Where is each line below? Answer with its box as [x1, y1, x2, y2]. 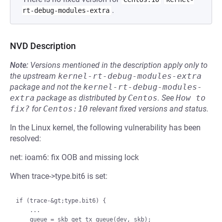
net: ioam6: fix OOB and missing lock [10, 153, 139, 162]
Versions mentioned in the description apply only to [30, 60, 208, 70]
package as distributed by [35, 93, 128, 103]
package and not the [10, 82, 83, 92]
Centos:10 [43, 104, 88, 113]
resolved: [10, 134, 41, 143]
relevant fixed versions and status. [88, 104, 209, 113]
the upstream [10, 71, 58, 81]
